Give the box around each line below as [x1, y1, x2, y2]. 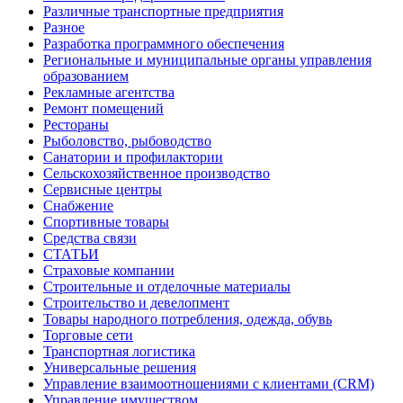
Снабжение [43, 198, 113, 214]
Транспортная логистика [43, 344, 195, 360]
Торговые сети [43, 327, 133, 344]
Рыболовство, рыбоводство [43, 133, 211, 149]
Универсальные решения [43, 360, 196, 376]
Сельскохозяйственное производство [43, 166, 270, 182]
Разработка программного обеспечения [43, 36, 284, 52]
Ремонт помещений [43, 101, 164, 117]
